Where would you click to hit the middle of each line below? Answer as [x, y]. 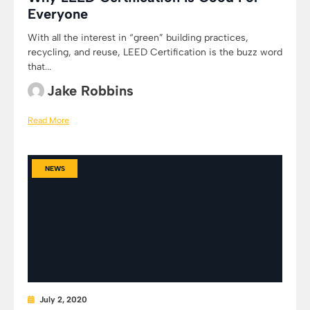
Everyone [58, 14]
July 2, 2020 [63, 300]
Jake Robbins [90, 91]
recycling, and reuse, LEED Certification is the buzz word [155, 52]
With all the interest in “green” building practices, [138, 38]
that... [39, 67]
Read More [48, 120]
